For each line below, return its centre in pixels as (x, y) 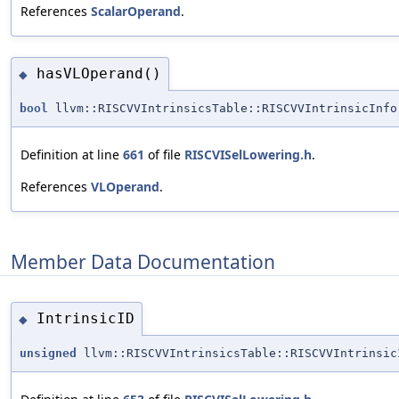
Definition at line (72, 154)
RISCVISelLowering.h (248, 154)
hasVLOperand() (99, 74)
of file (164, 154)
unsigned (48, 353)
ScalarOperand (136, 12)
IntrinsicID (85, 319)
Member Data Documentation (143, 261)
